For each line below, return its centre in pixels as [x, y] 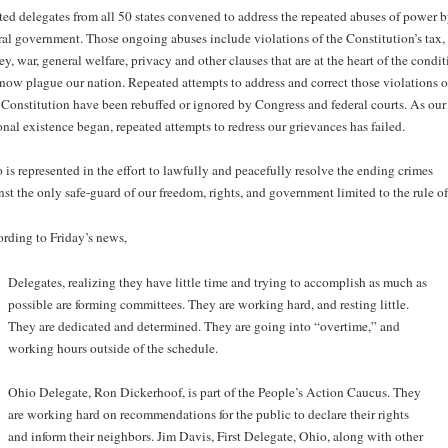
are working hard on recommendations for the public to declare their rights [208, 414]
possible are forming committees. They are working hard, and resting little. [208, 303]
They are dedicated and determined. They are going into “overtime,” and [203, 325]
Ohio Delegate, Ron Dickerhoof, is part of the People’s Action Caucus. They [214, 392]
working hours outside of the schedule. [112, 347]
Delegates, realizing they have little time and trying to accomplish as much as [217, 281]
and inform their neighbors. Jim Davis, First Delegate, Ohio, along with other [215, 436]
